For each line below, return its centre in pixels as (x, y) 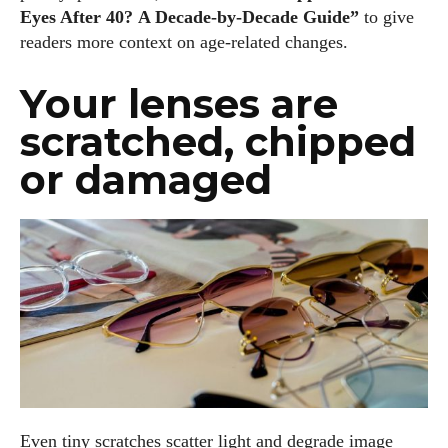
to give (386, 17)
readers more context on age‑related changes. (184, 42)
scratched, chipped (218, 142)
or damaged (146, 180)
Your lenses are (179, 104)
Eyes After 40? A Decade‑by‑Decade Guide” (189, 17)
